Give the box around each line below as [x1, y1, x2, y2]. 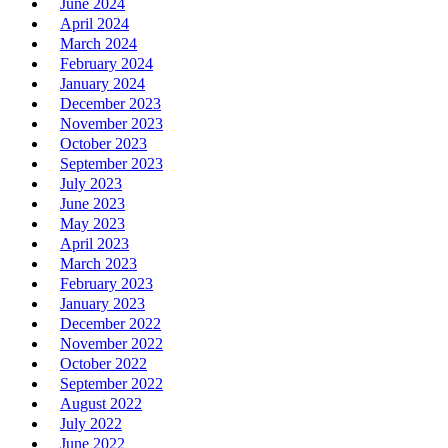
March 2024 [60, 34, 137, 52]
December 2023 [60, 94, 161, 112]
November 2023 [60, 114, 163, 132]
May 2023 [60, 214, 125, 232]
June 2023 [60, 194, 125, 212]
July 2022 [60, 414, 122, 432]
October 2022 [60, 354, 147, 372]
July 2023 [60, 174, 122, 192]
